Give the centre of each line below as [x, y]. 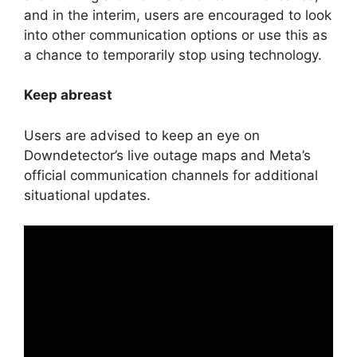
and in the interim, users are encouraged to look [178, 15]
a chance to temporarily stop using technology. [173, 55]
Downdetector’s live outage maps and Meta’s [167, 155]
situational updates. [87, 195]
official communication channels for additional [171, 175]
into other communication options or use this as [176, 35]
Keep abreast [68, 95]
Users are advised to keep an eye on [142, 135]
